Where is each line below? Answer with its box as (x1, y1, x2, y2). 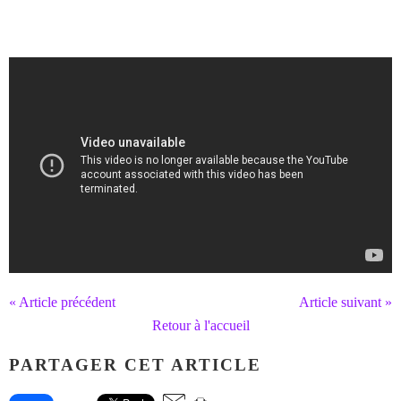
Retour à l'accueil (151, 317, 250, 333)
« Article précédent (9, 294, 115, 310)
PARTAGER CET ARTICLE (9, 355, 261, 375)
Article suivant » (299, 294, 392, 310)
